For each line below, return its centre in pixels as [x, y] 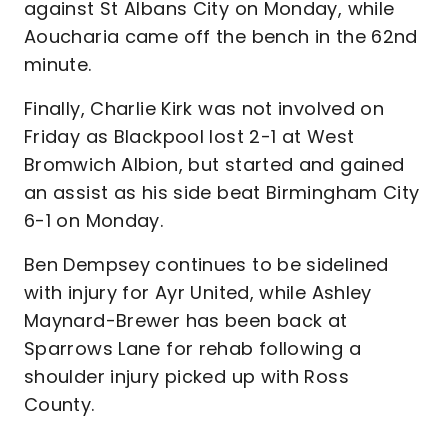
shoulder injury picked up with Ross [186, 376]
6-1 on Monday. [94, 220]
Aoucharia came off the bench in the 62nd [221, 36]
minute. [58, 64]
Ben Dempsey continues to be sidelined [206, 264]
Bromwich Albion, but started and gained [214, 164]
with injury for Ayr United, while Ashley [198, 292]
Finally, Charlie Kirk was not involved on [204, 108]
